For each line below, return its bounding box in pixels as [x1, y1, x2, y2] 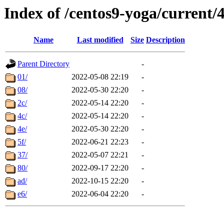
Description [146, 35, 185, 44]
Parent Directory [17, 59, 69, 68]
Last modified [76, 35, 123, 44]
